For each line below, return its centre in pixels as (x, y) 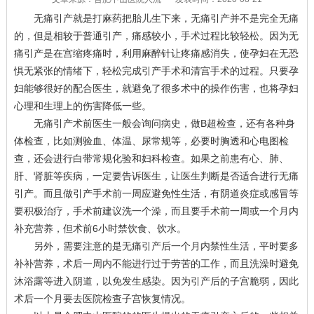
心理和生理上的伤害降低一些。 (82, 105)
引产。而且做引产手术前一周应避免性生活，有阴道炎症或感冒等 (156, 193)
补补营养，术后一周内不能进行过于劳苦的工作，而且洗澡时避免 (156, 263)
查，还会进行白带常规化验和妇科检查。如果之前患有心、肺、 (151, 158)
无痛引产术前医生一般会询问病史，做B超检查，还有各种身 (164, 123)
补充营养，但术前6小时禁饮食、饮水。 (100, 228)
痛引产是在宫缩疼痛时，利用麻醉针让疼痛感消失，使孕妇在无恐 (156, 53)
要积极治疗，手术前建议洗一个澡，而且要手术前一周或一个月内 (156, 211)
